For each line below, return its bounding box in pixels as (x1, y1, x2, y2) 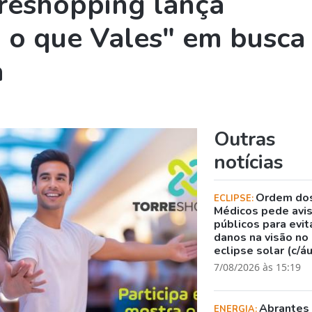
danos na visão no (214, 229, 309, 245)
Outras (214, 125, 276, 153)
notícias (214, 148, 284, 175)
